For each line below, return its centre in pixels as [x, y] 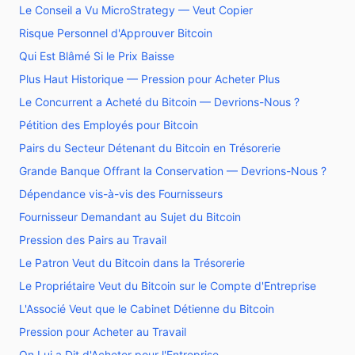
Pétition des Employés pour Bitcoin [109, 125]
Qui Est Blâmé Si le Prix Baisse [97, 56]
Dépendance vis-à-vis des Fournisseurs [121, 194]
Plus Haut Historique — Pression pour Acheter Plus [149, 79]
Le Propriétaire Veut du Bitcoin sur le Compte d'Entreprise [168, 286]
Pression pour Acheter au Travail [103, 332]
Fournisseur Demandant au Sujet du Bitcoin [130, 217]
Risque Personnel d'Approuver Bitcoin [116, 33]
